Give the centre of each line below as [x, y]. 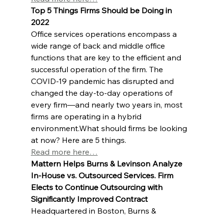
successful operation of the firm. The [98, 69]
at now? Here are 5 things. [78, 140]
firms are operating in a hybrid [87, 116]
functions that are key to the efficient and [107, 57]
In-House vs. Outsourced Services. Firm [103, 175]
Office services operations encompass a [105, 34]
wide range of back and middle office [99, 45]
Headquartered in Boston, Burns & [94, 210]
